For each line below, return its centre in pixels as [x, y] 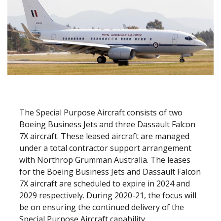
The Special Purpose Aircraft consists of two [101, 112]
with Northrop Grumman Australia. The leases [105, 160]
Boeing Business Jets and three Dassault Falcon [107, 124]
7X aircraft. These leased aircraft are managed [104, 136]
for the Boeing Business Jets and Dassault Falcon [110, 172]
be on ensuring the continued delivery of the [102, 207]
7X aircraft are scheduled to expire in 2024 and [105, 184]
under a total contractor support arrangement [105, 148]
